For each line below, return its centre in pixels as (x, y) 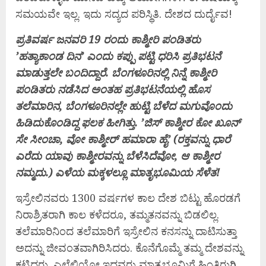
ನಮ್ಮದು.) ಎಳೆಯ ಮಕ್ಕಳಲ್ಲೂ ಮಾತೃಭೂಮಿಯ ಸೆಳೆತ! (118, 172)
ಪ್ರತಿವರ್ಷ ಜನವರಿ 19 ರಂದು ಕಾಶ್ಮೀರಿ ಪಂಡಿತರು (108, 39)
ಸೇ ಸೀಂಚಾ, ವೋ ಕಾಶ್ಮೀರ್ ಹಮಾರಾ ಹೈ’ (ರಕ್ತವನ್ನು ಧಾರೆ (123, 139)
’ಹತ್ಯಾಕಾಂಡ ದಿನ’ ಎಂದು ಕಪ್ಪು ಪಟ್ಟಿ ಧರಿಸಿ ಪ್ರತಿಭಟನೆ (118, 56)
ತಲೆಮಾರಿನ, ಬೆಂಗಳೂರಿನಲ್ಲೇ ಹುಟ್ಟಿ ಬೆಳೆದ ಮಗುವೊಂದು (124, 106)
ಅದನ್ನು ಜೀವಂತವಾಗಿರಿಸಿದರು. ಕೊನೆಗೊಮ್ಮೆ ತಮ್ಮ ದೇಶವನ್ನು (129, 248)
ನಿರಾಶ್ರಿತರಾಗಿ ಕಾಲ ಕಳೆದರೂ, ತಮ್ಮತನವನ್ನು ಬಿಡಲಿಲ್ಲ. (117, 215)
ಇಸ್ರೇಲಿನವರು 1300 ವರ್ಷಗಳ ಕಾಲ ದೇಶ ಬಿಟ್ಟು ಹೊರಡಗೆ (128, 198)
